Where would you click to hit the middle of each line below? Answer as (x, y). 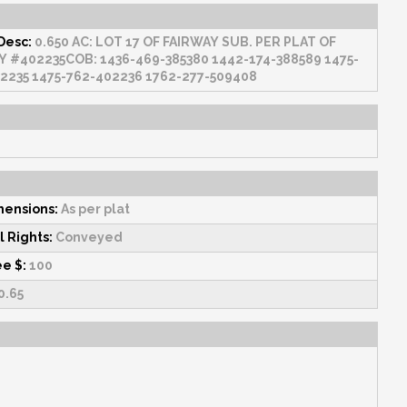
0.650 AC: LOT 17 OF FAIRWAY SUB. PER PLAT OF (87, 42)
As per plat (94, 209)
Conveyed (88, 238)
